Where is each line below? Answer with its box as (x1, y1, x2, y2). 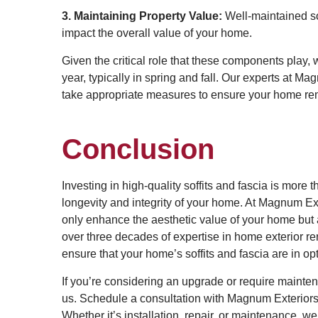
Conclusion (62, 133, 214, 165)
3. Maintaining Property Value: (62, 10, 222, 22)
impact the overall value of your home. (62, 27, 252, 39)
